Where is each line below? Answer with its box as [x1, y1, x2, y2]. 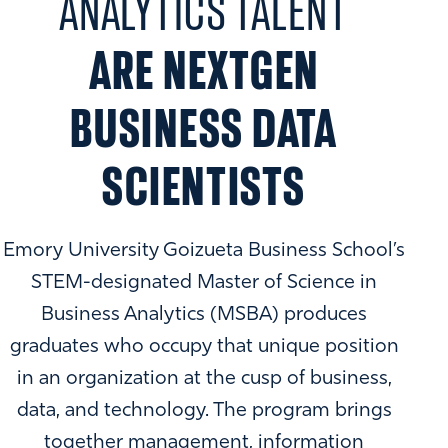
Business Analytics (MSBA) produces [41, 305, 367, 326]
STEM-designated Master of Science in [31, 273, 377, 294]
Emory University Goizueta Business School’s [3, 241, 405, 262]
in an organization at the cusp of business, [16, 369, 392, 390]
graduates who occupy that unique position [9, 337, 399, 358]
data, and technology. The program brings [16, 401, 392, 422]
